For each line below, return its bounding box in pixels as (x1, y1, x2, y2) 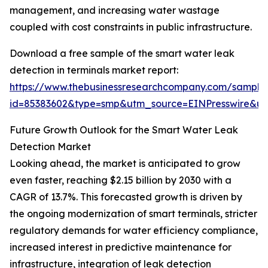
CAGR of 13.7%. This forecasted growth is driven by (10, 191, 242, 203)
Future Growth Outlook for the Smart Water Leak (10, 124, 238, 136)
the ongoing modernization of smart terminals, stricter (10, 208, 257, 220)
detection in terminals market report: (10, 64, 178, 77)
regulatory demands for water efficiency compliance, (10, 224, 258, 237)
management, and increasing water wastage (10, 4, 220, 17)
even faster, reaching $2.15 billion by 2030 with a (10, 174, 232, 187)
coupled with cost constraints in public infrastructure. (10, 21, 252, 33)
